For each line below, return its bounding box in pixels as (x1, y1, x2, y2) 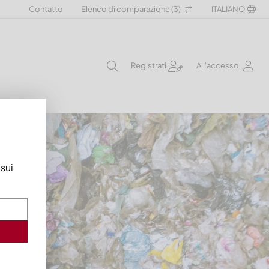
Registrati (131, 61, 166, 70)
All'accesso (196, 61, 239, 70)
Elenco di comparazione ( (81, 4, 174, 14)
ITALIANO (211, 4, 245, 14)
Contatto (29, 4, 63, 14)
